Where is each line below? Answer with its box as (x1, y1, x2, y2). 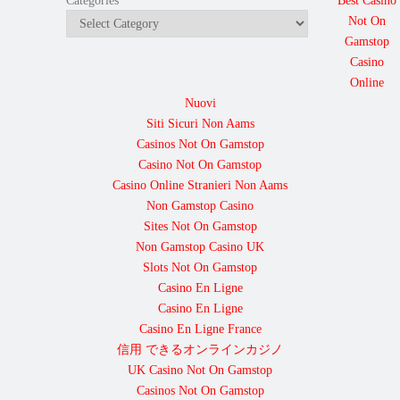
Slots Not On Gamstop (143, 260, 257, 274)
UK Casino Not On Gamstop (128, 362, 272, 377)
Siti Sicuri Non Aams (146, 116, 254, 130)
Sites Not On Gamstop (143, 219, 257, 233)
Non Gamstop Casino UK (136, 239, 264, 254)
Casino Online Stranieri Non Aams (112, 178, 287, 192)
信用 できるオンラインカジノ (117, 342, 283, 356)
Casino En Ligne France (138, 321, 262, 336)
